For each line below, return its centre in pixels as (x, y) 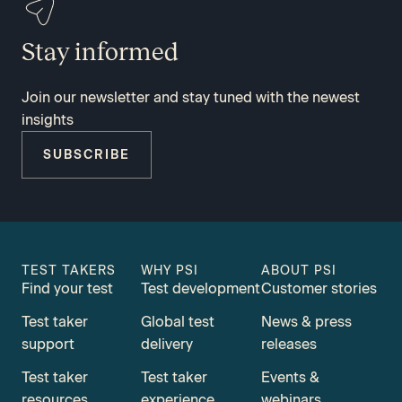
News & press (306, 322)
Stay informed (100, 52)
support (48, 345)
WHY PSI (170, 271)
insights (48, 120)
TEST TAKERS (69, 271)
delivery (167, 345)
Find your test (67, 289)
